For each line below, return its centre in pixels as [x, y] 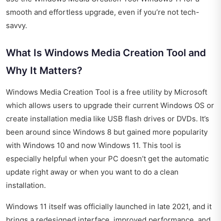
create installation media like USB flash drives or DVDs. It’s [108, 118]
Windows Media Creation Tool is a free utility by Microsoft [107, 92]
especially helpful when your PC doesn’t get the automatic [107, 158]
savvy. [17, 25]
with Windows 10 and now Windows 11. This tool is [93, 145]
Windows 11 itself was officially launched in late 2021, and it [109, 206]
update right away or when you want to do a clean [92, 172]
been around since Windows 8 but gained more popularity [107, 132]
